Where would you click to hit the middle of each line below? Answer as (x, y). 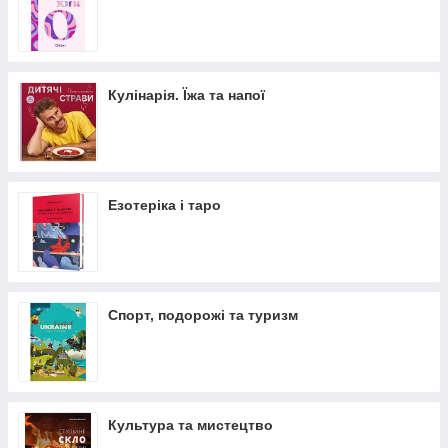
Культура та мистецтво (190, 425)
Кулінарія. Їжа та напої (186, 95)
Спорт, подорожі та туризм (203, 315)
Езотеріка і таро (164, 205)
